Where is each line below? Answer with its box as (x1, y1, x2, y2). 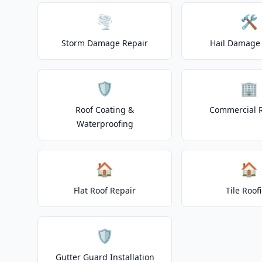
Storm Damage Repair (61, 37, 149, 49)
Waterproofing (76, 118, 133, 129)
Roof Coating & (75, 104, 135, 115)
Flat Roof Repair (74, 185, 136, 196)
